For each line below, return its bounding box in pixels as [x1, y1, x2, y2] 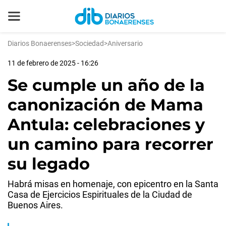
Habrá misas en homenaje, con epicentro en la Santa [8, 179, 218, 189]
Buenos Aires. [8, 200, 63, 210]
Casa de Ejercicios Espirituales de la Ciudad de [8, 189, 192, 200]
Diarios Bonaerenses [8, 39, 72, 47]
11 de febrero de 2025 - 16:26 [8, 59, 98, 67]
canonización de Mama [8, 95, 203, 115]
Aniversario [107, 39, 143, 47]
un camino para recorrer [8, 134, 213, 154]
